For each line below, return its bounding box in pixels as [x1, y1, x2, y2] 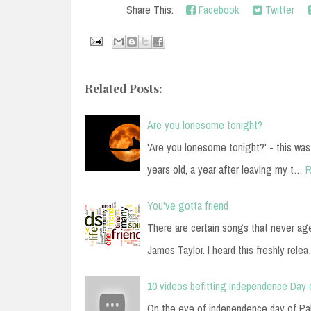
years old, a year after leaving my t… [147, 161, 303, 177]
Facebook [196, 1, 239, 17]
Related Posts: [85, 80, 162, 96]
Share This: [126, 1, 179, 17]
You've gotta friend [147, 197, 228, 213]
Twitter [262, 1, 294, 17]
